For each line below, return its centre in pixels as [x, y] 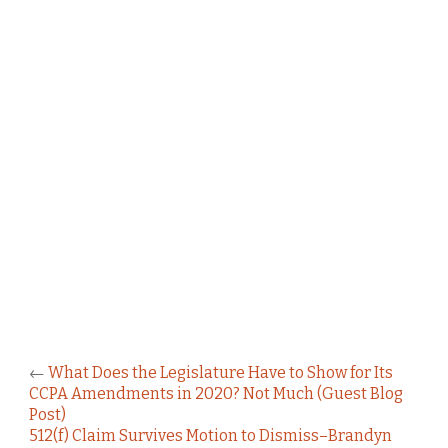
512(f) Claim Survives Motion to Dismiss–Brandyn [210, 435]
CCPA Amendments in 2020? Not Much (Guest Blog [216, 393]
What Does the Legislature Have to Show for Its [220, 372]
